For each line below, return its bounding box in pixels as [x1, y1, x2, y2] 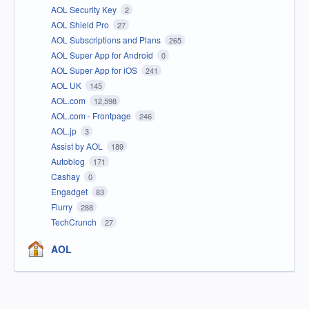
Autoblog [51, 154, 87, 167]
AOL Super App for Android [51, 48, 155, 61]
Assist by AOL [51, 139, 105, 152]
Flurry [51, 200, 74, 212]
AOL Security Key [51, 3, 119, 15]
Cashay [51, 170, 82, 182]
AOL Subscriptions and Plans [51, 33, 163, 46]
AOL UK [51, 79, 83, 91]
